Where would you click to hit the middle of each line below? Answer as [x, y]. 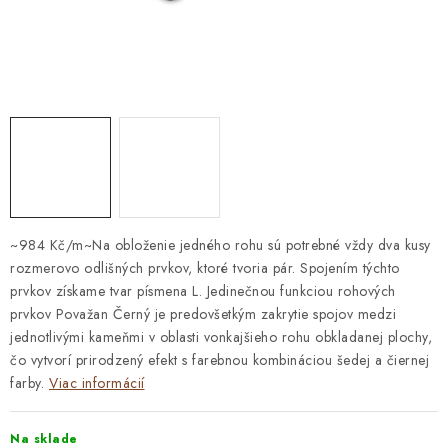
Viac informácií [97, 383]
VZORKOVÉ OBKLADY [93, 53]
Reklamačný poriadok [243, 203]
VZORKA [179, 141]
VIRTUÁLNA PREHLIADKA [264, 172]
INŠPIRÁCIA [267, 141]
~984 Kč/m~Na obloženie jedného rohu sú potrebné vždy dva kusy [220, 245]
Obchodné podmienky [85, 203]
